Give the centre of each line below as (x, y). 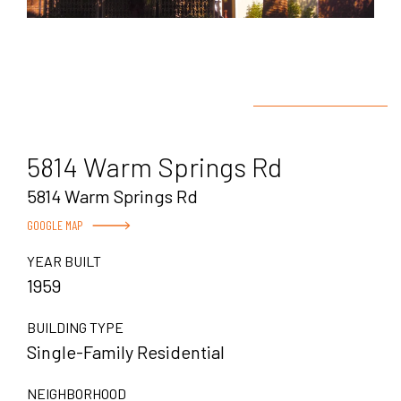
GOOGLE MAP (55, 225)
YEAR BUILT (64, 260)
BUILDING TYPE (75, 327)
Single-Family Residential (126, 351)
